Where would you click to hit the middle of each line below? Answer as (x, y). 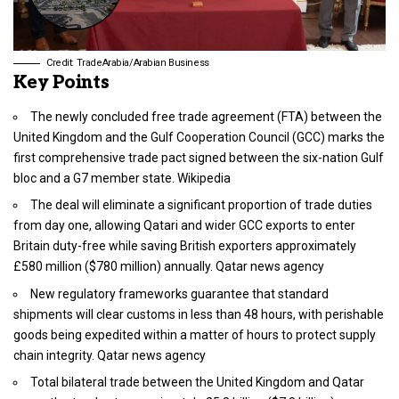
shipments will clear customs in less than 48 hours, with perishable (199, 314)
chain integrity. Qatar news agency (110, 355)
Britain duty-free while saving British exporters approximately (185, 246)
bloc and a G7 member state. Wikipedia (122, 178)
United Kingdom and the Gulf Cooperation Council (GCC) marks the (199, 137)
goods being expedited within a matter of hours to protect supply (195, 334)
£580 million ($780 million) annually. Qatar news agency (169, 267)
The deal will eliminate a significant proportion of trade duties (201, 205)
